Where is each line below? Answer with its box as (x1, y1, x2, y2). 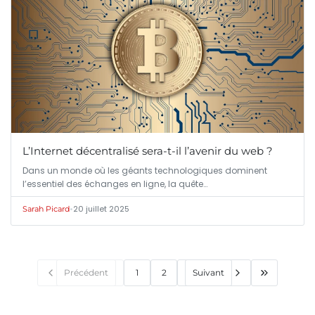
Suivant (193, 267, 224, 278)
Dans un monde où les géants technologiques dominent (22, 164, 267, 176)
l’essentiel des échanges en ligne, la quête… (22, 177, 207, 190)
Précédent (64, 267, 108, 278)
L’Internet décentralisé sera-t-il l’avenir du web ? (22, 143, 273, 157)
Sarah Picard (22, 203, 70, 214)
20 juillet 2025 (73, 202, 129, 214)
